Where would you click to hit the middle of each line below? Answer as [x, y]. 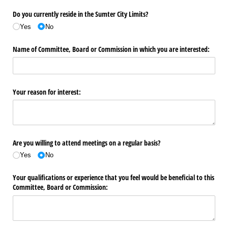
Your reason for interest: [47, 92]
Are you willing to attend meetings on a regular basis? [87, 143]
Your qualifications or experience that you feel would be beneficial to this [113, 178]
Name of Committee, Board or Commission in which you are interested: [111, 49]
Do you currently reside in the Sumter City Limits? [80, 14]
